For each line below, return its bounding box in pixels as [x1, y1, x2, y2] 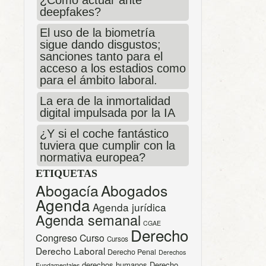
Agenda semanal [36, 209, 141, 230]
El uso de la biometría [40, 26, 155, 39]
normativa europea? [40, 150, 145, 164]
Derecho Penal [107, 246, 156, 257]
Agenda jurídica [93, 199, 166, 214]
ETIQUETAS [36, 167, 97, 179]
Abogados [101, 179, 167, 201]
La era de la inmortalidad [40, 94, 170, 107]
